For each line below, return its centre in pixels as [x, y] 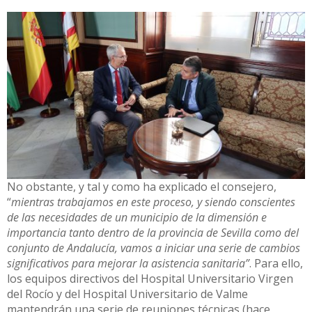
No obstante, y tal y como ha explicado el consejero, [142, 187]
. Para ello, [276, 264]
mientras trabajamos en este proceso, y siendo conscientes [153, 202]
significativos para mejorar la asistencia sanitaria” [128, 264]
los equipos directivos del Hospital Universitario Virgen [150, 279]
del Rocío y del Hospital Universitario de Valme [127, 294]
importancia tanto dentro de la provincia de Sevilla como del [153, 233]
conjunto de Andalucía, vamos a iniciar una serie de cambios [154, 248]
